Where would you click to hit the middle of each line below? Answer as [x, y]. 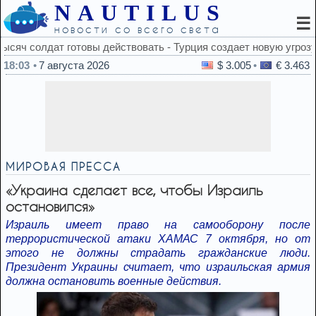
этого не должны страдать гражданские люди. [158, 253]
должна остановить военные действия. [114, 281]
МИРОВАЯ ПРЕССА [63, 166]
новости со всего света [138, 29]
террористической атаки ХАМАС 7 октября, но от [158, 239]
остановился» [50, 206]
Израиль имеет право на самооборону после [158, 225]
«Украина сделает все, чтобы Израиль [134, 190]
